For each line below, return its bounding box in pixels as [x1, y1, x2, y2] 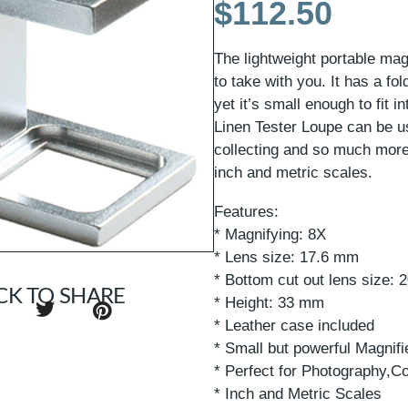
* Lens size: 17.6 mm [214, 248, 360, 266]
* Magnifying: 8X [214, 225, 327, 243]
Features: [214, 202, 280, 220]
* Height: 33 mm [214, 293, 325, 311]
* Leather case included [214, 316, 375, 334]
